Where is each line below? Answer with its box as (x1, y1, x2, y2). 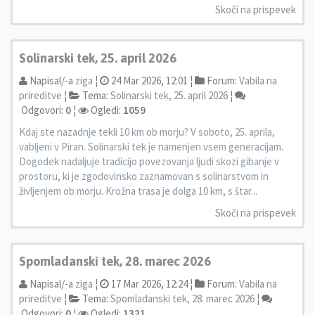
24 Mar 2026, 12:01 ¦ (109, 74, 193, 87)
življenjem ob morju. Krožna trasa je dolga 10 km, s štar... (19, 184, 257, 198)
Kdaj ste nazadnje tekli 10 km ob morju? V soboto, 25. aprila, (19, 125, 275, 139)
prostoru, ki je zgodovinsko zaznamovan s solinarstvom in (19, 169, 269, 183)
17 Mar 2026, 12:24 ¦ (109, 277, 193, 290)
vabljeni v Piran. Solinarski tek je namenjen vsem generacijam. (19, 140, 283, 153)
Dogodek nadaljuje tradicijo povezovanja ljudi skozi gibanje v (19, 155, 279, 168)
